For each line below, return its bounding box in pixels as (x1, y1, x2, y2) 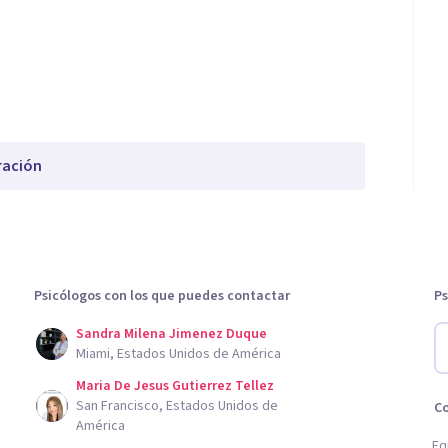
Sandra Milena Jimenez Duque (76, 324, 267, 344)
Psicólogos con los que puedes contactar (34, 286, 290, 306)
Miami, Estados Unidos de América (76, 344, 281, 364)
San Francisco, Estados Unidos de (76, 396, 278, 416)
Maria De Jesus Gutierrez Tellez (76, 376, 274, 396)
